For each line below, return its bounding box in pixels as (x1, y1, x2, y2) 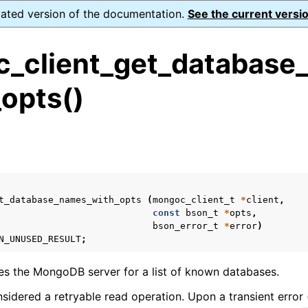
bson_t (186, 208, 219, 218)
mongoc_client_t (153, 195, 235, 205)
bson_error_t (153, 221, 219, 231)
